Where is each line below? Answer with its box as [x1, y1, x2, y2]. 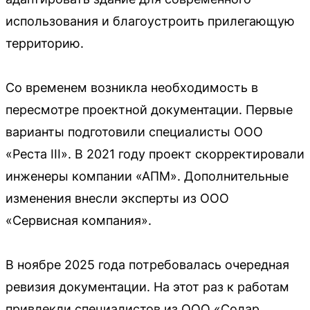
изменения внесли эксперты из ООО [6, 190, 229, 206]
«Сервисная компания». [6, 212, 152, 228]
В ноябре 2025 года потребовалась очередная [6, 257, 289, 272]
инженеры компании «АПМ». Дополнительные [6, 168, 289, 183]
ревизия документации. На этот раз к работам [6, 279, 289, 294]
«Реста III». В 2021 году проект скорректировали [6, 146, 304, 161]
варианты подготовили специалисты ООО [6, 124, 263, 139]
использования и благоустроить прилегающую [6, 13, 295, 28]
